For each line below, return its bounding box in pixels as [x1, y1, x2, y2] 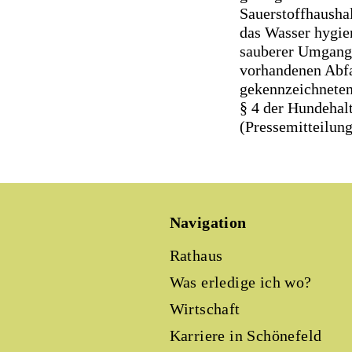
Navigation [169, 214, 247, 231]
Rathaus [169, 247, 223, 264]
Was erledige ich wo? [169, 273, 312, 291]
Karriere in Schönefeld [169, 327, 322, 344]
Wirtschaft [169, 300, 240, 317]
